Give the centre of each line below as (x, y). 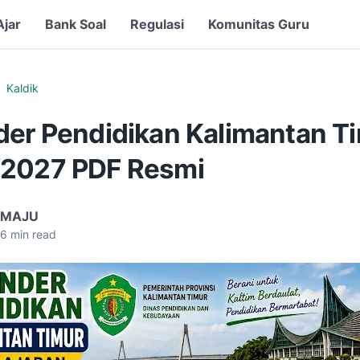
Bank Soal (76, 24)
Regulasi (157, 24)
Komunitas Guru (259, 24)
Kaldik (22, 88)
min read (32, 234)
